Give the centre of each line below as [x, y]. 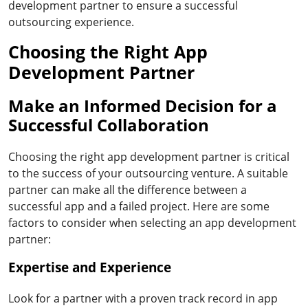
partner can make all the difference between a [128, 189]
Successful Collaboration [109, 124]
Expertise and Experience [90, 267]
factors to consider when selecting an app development [152, 222]
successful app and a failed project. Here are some [139, 206]
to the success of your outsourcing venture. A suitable [148, 173]
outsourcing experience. [71, 22]
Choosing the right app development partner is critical [149, 156]
